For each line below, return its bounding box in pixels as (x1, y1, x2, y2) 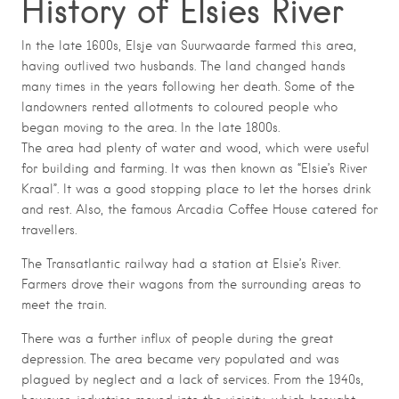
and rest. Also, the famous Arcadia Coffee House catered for (21, 202, 378, 217)
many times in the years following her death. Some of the (21, 79, 354, 94)
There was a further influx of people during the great (21, 331, 333, 346)
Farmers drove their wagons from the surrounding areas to (21, 277, 361, 292)
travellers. (21, 223, 77, 238)
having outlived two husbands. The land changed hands (21, 59, 346, 74)
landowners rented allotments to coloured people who (21, 100, 338, 115)
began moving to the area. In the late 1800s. (21, 120, 280, 135)
